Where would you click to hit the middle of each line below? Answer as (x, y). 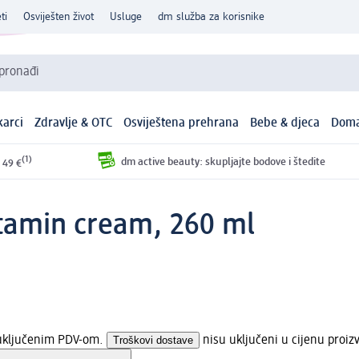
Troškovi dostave (153, 340)
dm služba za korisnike (211, 17)
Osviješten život (58, 17)
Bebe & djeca (285, 124)
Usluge (126, 17)
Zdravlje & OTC (73, 124)
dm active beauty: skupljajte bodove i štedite (223, 161)
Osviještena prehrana (182, 124)
